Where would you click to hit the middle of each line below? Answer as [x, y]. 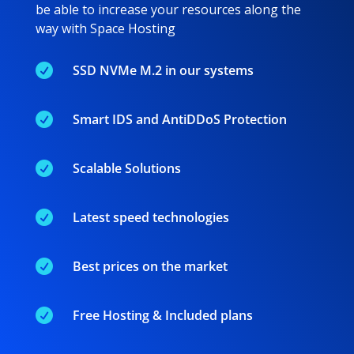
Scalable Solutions [126, 169]
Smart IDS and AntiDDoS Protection [179, 120]
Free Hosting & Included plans [162, 316]
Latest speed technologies [151, 218]
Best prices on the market [150, 267]
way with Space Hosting [105, 29]
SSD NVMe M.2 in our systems [163, 71]
